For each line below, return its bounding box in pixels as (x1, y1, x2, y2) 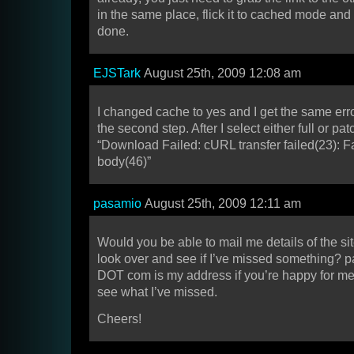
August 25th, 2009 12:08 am (141, 66, 301, 81)
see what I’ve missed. (97, 285, 217, 299)
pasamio (93, 197, 141, 211)
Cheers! (97, 312, 141, 326)
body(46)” (97, 155, 151, 169)
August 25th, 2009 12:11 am (141, 197, 301, 211)
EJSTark (93, 66, 141, 81)
